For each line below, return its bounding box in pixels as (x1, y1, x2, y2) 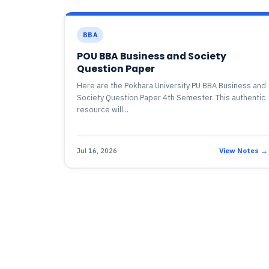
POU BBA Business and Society (76, 50, 226, 62)
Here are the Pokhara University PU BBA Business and (76, 80, 266, 91)
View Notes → (219, 145, 268, 155)
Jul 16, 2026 (76, 145, 117, 155)
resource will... (76, 104, 128, 115)
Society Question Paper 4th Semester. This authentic (76, 92, 265, 103)
